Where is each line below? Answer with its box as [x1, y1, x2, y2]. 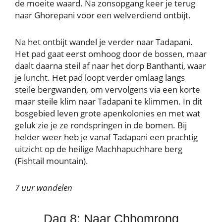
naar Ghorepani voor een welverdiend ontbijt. [15, 9, 193, 21]
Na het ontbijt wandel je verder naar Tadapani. [15, 36, 193, 48]
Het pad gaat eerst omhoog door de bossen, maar [15, 48, 207, 59]
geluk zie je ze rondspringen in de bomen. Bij [15, 119, 187, 131]
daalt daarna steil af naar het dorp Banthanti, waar [15, 59, 206, 71]
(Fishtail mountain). [15, 155, 88, 166]
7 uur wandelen [15, 181, 72, 193]
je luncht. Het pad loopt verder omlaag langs [15, 71, 185, 83]
